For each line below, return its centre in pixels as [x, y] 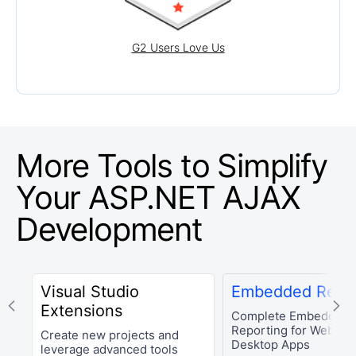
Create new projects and [110, 335]
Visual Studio [90, 292]
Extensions [81, 311]
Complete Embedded [290, 316]
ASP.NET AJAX [194, 198]
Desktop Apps [271, 345]
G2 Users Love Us [178, 48]
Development [109, 230]
